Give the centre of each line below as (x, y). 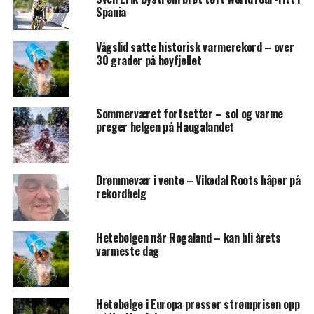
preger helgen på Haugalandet (165, 127)
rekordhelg (121, 193)
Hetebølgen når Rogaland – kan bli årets (188, 238)
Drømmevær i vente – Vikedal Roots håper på (198, 180)
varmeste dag (128, 251)
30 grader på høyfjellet (149, 60)
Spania (111, 12)
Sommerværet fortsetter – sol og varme (190, 113)
